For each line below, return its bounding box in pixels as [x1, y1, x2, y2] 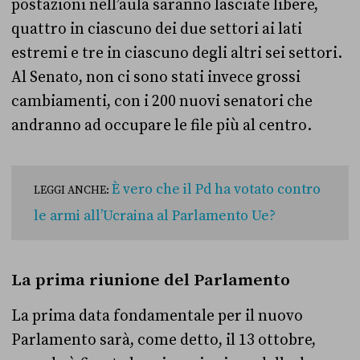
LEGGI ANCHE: [34, 183, 112, 198]
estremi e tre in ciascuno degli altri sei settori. [11, 43, 342, 63]
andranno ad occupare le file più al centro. [11, 116, 312, 136]
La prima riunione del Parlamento [11, 270, 290, 292]
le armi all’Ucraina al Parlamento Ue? [34, 207, 276, 226]
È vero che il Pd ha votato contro [112, 181, 321, 199]
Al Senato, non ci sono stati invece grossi [11, 67, 301, 88]
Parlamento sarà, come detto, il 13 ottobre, [11, 330, 316, 350]
